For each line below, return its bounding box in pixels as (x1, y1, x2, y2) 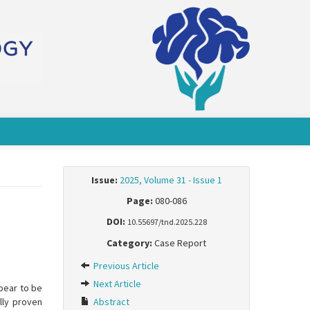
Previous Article (91, 259, 159, 272)
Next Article (91, 277, 141, 290)
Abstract (91, 295, 129, 308)
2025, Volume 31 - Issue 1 (119, 174, 222, 186)
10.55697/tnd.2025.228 (127, 217, 207, 227)
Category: (107, 237, 152, 249)
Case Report (152, 237, 206, 249)
